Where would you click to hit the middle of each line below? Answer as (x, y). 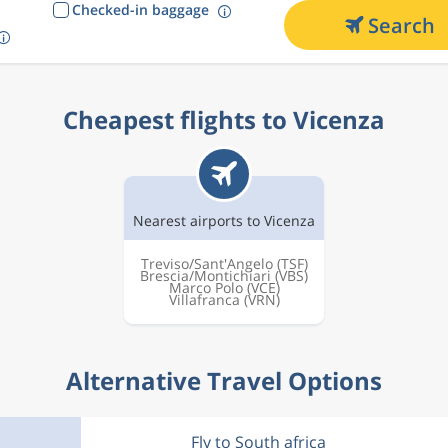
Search (401, 25)
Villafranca (204, 299)
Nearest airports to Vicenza (224, 220)
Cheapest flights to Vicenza (224, 119)
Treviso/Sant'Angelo (206, 263)
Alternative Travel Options (224, 380)
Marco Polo (205, 287)
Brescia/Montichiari (205, 275)
